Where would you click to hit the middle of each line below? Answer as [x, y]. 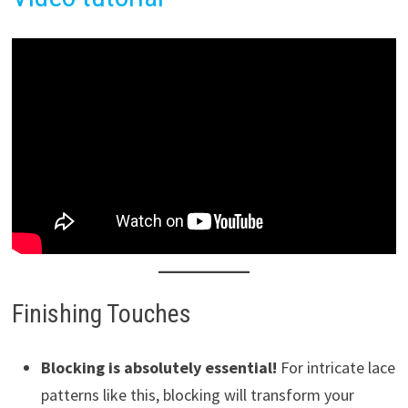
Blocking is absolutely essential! [158, 368]
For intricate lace [336, 368]
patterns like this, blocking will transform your [197, 395]
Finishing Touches [101, 314]
